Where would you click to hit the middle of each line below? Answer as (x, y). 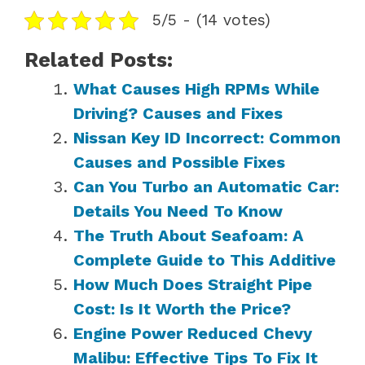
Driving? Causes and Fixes (178, 113)
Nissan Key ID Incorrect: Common (207, 137)
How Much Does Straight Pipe (193, 284)
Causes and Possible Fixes (179, 162)
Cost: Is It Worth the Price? (182, 308)
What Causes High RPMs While (196, 88)
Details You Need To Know (178, 211)
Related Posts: (99, 59)
